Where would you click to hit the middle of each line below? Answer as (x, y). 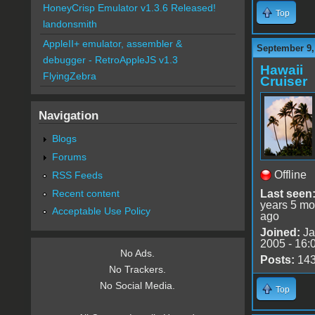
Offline (290, 174)
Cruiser (283, 81)
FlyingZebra (69, 76)
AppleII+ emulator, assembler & (112, 44)
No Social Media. (138, 286)
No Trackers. (138, 270)
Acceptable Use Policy (101, 211)
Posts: (277, 259)
